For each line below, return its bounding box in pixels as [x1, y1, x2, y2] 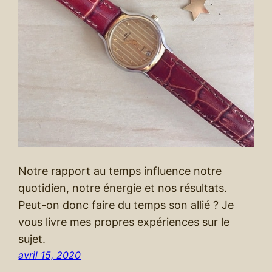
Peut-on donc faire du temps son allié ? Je [18, 198, 234, 211]
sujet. [18, 232, 46, 245]
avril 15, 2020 [18, 248, 81, 261]
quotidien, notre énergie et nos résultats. [18, 181, 228, 194]
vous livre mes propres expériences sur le [18, 215, 230, 228]
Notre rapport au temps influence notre [18, 164, 222, 177]
